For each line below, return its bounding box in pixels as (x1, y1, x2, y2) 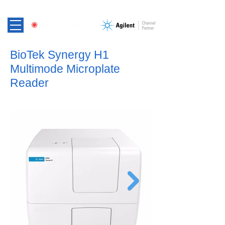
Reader (10, 76, 49, 89)
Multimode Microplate (10, 62, 120, 75)
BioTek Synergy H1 (10, 48, 109, 61)
